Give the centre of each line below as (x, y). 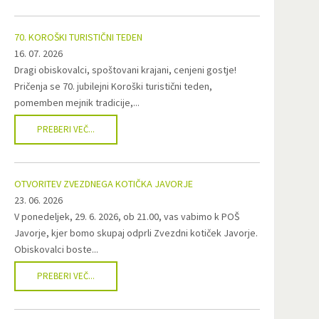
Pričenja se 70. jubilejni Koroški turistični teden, (114, 86)
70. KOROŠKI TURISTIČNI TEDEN (79, 37)
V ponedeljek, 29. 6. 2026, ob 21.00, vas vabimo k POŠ (127, 216)
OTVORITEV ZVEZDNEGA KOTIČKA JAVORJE (104, 184)
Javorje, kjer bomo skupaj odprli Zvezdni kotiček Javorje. (136, 233)
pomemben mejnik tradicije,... (77, 103)
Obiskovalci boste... (57, 249)
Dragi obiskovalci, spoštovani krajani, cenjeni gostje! (126, 70)
